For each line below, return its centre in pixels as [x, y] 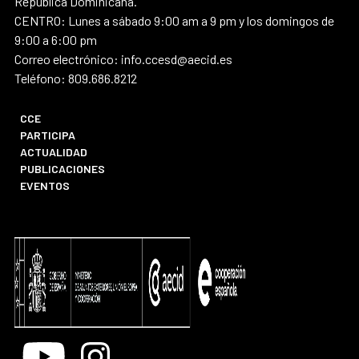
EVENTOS [45, 185]
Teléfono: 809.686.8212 [76, 78]
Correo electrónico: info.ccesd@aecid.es [123, 58]
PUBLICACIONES [63, 168]
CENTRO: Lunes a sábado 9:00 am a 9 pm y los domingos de [174, 20]
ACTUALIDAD [54, 151]
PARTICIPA [48, 135]
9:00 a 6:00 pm [56, 39]
